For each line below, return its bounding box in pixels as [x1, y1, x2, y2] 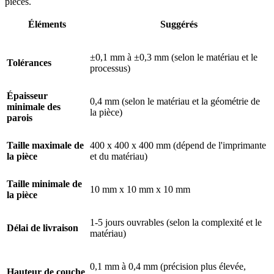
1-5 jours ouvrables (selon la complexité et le [90, 217, 262, 228]
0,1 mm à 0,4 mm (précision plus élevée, [90, 261, 246, 272]
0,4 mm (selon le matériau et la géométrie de [90, 96, 260, 107]
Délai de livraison [7, 223, 78, 234]
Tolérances [7, 57, 51, 68]
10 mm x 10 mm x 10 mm [90, 184, 190, 195]
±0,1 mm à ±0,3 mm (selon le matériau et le [90, 52, 257, 63]
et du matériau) [90, 151, 147, 162]
